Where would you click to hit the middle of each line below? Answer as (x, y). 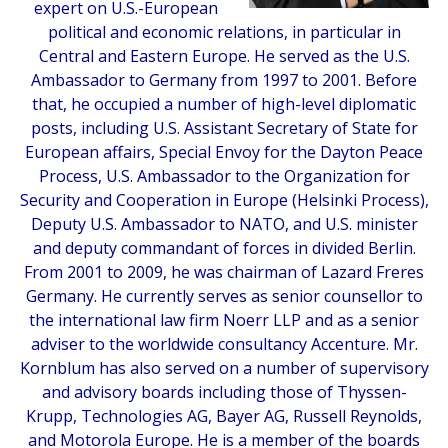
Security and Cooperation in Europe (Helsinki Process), (224, 199)
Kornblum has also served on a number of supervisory (224, 367)
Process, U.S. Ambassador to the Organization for (224, 175)
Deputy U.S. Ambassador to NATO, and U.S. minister (224, 223)
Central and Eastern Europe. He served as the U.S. (224, 55)
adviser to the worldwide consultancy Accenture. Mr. (224, 343)
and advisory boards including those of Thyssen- (224, 391)
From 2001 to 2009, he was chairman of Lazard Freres (224, 271)
